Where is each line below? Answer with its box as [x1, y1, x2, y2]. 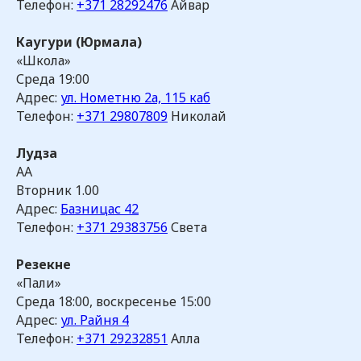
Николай [168, 107, 226, 125]
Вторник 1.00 [16, 181, 99, 199]
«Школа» [16, 52, 71, 69]
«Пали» [16, 274, 61, 292]
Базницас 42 [60, 200, 139, 218]
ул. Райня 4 [60, 311, 129, 329]
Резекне [16, 255, 71, 273]
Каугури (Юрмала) [16, 33, 142, 51]
